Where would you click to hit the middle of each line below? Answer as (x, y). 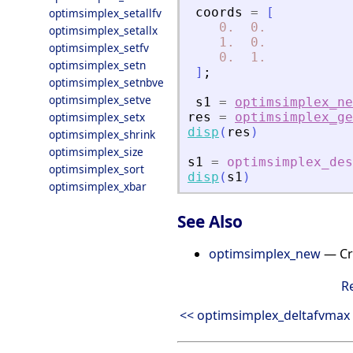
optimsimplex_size (96, 152)
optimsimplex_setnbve (106, 82)
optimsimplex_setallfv (105, 13)
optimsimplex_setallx (103, 30)
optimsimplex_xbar (98, 186)
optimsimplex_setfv (99, 48)
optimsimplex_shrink (102, 134)
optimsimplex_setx (97, 117)
